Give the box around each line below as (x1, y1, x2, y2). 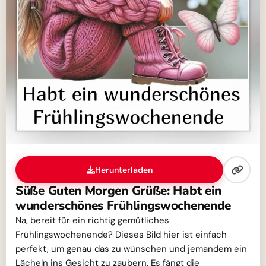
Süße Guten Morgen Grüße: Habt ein (15, 182, 222, 199)
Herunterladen (94, 164, 153, 176)
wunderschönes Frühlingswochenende (15, 197, 232, 214)
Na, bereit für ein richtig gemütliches (15, 214, 169, 227)
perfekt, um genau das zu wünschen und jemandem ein (15, 243, 247, 255)
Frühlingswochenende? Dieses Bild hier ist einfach (15, 229, 227, 241)
